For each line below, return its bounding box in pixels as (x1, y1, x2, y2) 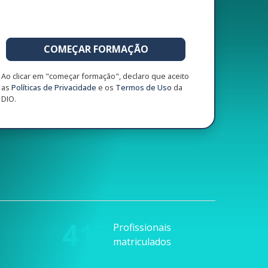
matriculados (113, 235, 172, 249)
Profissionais (113, 221, 172, 234)
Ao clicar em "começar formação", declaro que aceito (1, 70, 189, 81)
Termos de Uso (115, 81, 172, 93)
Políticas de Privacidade (11, 81, 96, 93)
